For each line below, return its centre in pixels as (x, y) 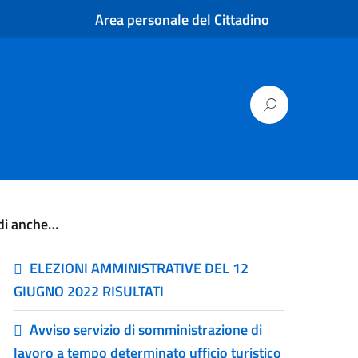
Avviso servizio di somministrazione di (146, 330)
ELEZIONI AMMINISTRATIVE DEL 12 (139, 268)
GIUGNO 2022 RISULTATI (89, 291)
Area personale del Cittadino (182, 19)
